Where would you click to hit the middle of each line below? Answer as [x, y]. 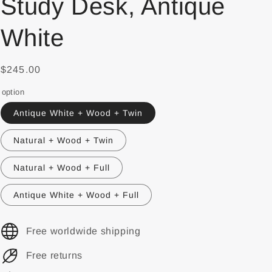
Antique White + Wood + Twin [78, 113]
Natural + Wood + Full [61, 168]
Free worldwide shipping [83, 231]
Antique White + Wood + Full [76, 195]
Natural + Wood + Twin [63, 140]
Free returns [54, 255]
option [13, 92]
